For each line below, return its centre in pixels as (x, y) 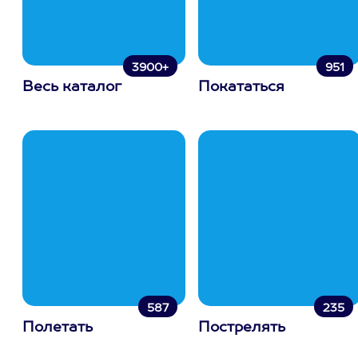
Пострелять (242, 328)
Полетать (58, 328)
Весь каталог (72, 87)
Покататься (241, 87)
